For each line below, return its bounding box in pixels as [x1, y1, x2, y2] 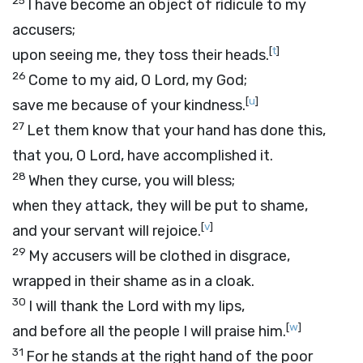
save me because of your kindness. [12, 96, 246, 114]
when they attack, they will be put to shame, [12, 197, 308, 215]
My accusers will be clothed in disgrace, [28, 247, 290, 265]
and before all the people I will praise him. [12, 322, 286, 340]
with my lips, [159, 297, 245, 315]
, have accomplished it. [121, 147, 273, 164]
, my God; [186, 71, 247, 89]
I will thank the [28, 297, 127, 315]
